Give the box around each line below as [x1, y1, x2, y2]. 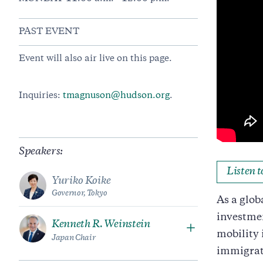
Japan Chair [52, 235, 96, 242]
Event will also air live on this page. [19, 55, 172, 63]
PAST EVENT [19, 28, 79, 36]
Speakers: [19, 147, 63, 157]
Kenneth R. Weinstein [52, 220, 150, 230]
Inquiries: [19, 92, 63, 100]
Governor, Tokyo [52, 190, 107, 197]
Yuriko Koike [52, 177, 112, 186]
